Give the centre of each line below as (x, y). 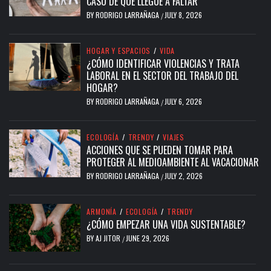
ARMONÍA (102, 212)
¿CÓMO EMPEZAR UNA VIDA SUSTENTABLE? (166, 225)
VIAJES (174, 137)
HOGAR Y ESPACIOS (119, 51)
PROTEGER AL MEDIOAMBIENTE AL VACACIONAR (173, 162)
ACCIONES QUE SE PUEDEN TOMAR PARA (160, 150)
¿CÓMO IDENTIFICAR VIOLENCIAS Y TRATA (163, 64)
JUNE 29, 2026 (148, 238)
